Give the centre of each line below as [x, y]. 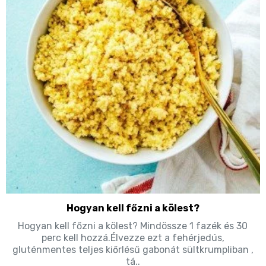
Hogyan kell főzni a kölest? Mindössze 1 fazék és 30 [133, 226]
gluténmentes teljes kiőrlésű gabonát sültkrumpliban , [133, 249]
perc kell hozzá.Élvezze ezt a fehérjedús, [133, 237]
